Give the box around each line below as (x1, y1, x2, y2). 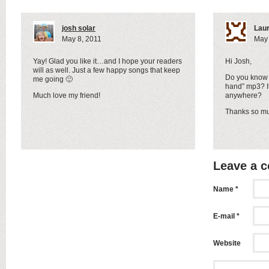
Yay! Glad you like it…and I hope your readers (33, 57, 182, 65)
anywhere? (225, 91, 262, 100)
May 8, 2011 (62, 35, 101, 43)
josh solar (62, 24, 95, 32)
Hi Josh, (225, 57, 252, 65)
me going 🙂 (33, 75, 73, 83)
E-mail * (213, 212, 240, 220)
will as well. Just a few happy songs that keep (33, 66, 180, 74)
